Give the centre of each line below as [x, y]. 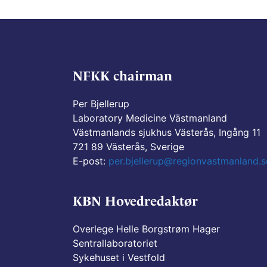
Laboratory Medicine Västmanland [150, 118]
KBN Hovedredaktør [135, 201]
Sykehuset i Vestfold [119, 257]
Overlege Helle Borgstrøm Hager [146, 229]
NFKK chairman [122, 76]
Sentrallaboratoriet [115, 243]
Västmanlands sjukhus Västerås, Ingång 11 [167, 132]
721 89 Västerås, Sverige [128, 147]
